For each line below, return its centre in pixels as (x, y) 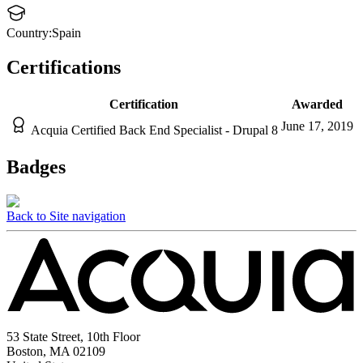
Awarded (317, 104)
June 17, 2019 (317, 126)
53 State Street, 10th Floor (73, 336)
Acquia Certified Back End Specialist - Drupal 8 (154, 130)
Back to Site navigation (66, 216)
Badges (36, 167)
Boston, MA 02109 (56, 351)
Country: (29, 33)
